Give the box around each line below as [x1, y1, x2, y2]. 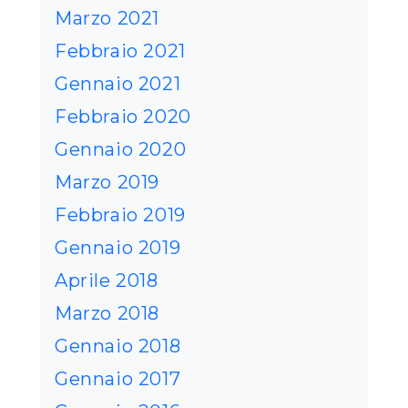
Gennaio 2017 [55, 368, 181, 391]
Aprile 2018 [55, 270, 158, 292]
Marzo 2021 [55, 7, 159, 30]
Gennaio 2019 [55, 237, 181, 260]
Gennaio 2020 [55, 138, 187, 161]
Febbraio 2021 [55, 40, 186, 63]
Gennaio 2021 [55, 73, 181, 96]
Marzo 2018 [55, 302, 159, 325]
